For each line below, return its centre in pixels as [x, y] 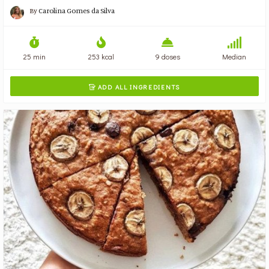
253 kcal [101, 56]
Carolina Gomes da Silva [77, 11]
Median [234, 56]
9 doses [168, 56]
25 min [35, 56]
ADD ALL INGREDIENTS [138, 87]
